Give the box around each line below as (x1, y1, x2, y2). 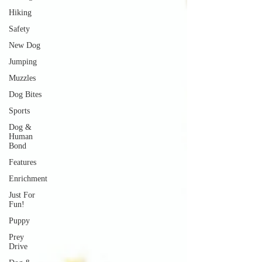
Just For (9, 191, 35, 199)
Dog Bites (9, 90, 42, 99)
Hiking (9, 8, 32, 17)
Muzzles (9, 74, 36, 82)
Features (9, 158, 36, 167)
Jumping (9, 57, 37, 66)
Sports (9, 106, 30, 115)
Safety (9, 25, 30, 33)
